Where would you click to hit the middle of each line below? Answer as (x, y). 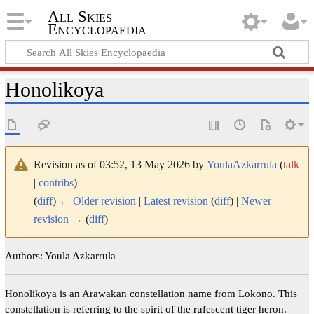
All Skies (80, 17)
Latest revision (176, 200)
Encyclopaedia (97, 29)
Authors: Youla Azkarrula (60, 255)
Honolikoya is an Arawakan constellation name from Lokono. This (151, 294)
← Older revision (97, 200)
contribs (56, 182)
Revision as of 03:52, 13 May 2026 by (120, 164)
